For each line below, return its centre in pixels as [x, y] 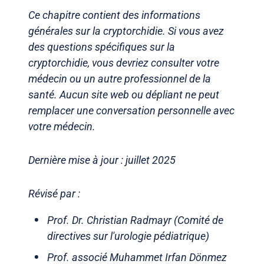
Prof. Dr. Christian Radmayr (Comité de [135, 220]
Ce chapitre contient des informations [114, 15]
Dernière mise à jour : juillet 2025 [102, 160]
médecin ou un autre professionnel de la [120, 78]
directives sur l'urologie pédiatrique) [128, 236]
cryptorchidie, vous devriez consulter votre [124, 62]
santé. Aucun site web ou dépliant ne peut [124, 94]
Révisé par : [54, 193]
